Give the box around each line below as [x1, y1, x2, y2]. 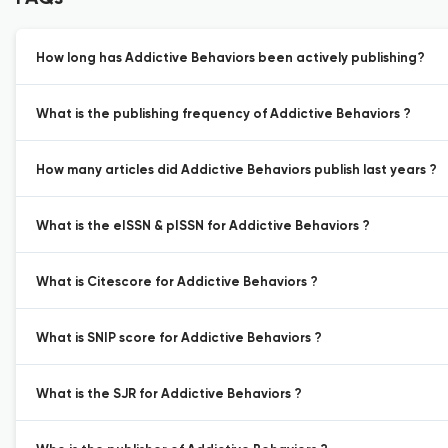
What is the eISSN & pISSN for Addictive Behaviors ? [36, 220, 370, 233]
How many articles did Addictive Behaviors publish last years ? [36, 164, 437, 177]
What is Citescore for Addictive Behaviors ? [36, 276, 318, 289]
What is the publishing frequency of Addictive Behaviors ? [36, 108, 411, 121]
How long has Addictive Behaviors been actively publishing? [36, 52, 425, 65]
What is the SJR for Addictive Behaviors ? [36, 388, 302, 401]
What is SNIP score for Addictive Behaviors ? [36, 332, 322, 345]
